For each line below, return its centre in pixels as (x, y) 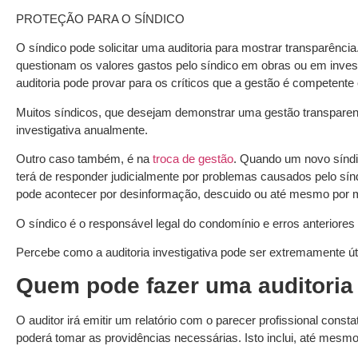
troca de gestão (193, 159)
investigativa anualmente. (84, 129)
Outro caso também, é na (84, 159)
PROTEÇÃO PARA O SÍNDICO (100, 19)
